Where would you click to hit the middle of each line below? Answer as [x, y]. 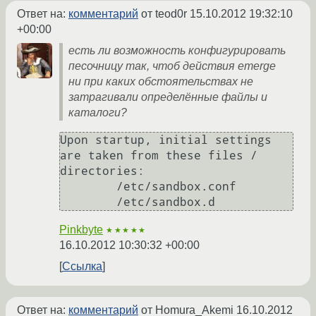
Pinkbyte [81, 230]
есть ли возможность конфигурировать [177, 51]
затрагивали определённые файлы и [168, 97]
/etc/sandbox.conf [88, 187]
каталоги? [98, 113]
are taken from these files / [159, 156]
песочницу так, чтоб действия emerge [172, 66]
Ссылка [82, 267]
